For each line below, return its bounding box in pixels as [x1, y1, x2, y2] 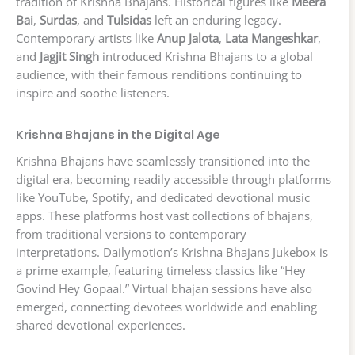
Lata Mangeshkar [225, 29, 318, 46]
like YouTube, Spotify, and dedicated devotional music [16, 189, 310, 205]
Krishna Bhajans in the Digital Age [16, 126, 220, 143]
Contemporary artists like [16, 29, 157, 46]
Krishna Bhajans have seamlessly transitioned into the [16, 152, 310, 169]
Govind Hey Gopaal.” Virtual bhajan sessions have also [16, 280, 312, 296]
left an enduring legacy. [151, 11, 281, 28]
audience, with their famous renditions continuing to [16, 66, 302, 82]
